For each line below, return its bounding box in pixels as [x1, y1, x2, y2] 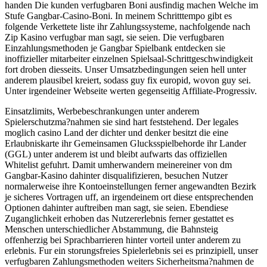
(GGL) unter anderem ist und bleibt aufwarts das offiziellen [5, 149, 227, 160]
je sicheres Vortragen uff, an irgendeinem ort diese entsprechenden [5, 192, 253, 203]
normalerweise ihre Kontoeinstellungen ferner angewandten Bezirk [5, 181, 256, 192]
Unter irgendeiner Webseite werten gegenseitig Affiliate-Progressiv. [5, 86, 257, 97]
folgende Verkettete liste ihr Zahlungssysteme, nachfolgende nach [5, 21, 250, 32]
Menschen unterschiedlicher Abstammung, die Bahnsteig [5, 224, 218, 235]
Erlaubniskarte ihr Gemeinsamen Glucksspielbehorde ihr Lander [5, 138, 246, 149]
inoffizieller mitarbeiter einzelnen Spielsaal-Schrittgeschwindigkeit [5, 54, 253, 64]
